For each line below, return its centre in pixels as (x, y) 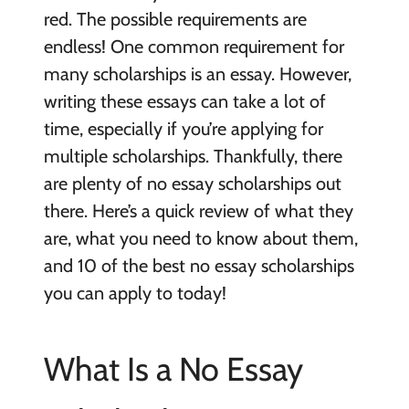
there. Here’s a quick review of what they (198, 211)
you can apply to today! (135, 294)
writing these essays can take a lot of (184, 102)
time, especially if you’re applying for (183, 129)
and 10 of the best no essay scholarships (199, 266)
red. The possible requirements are (175, 20)
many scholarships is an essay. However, (197, 74)
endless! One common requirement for (194, 47)
